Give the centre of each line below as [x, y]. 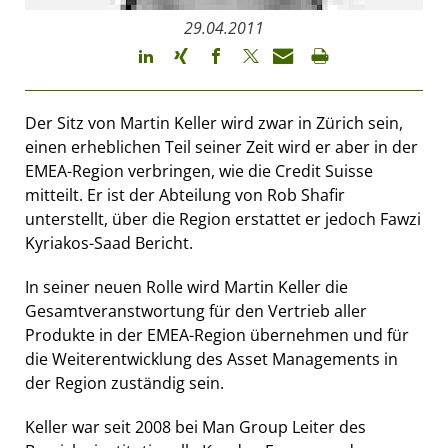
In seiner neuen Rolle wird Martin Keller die [186, 286]
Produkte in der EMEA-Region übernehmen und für [217, 334]
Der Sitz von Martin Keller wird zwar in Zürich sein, [214, 122]
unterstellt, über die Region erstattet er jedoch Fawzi [223, 218]
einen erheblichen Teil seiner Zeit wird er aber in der [221, 146]
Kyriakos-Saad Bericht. [109, 242]
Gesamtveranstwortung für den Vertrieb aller [196, 310]
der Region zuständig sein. [124, 382]
